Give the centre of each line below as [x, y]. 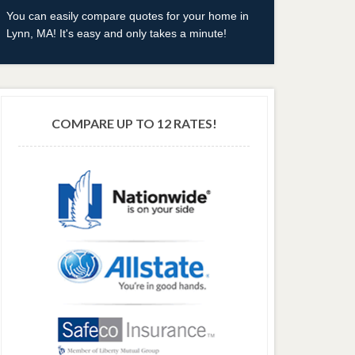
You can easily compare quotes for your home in [127, 16]
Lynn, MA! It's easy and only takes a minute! [116, 34]
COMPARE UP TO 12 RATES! [134, 124]
